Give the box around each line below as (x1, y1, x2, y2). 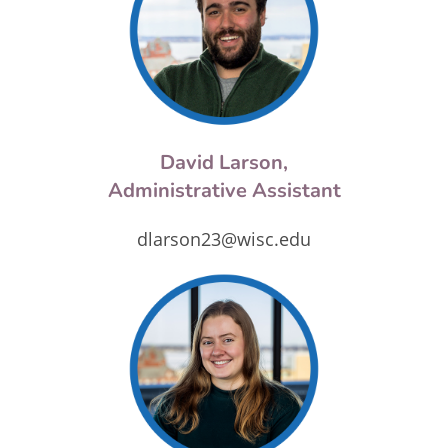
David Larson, (160, 149, 288, 176)
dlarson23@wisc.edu (137, 227, 311, 251)
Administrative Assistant (107, 177, 341, 204)
